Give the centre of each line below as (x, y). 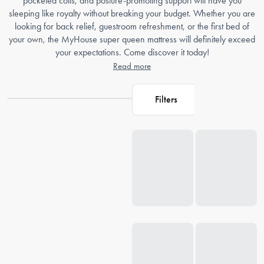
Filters (166, 99)
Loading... (149, 121)
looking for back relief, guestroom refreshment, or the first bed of (132, 26)
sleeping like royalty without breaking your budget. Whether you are (132, 13)
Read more (132, 66)
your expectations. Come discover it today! (132, 52)
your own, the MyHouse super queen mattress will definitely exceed (132, 39)
